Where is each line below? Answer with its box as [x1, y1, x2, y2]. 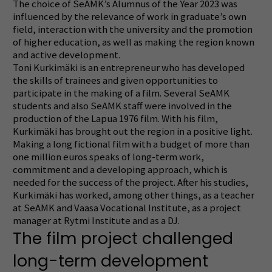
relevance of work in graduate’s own [89, 10, 246, 24]
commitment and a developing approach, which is [12, 163, 228, 177]
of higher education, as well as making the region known [12, 36, 254, 49]
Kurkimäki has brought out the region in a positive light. [12, 125, 253, 138]
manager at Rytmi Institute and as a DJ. [12, 214, 180, 228]
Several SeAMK [163, 87, 229, 100]
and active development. [12, 49, 120, 62]
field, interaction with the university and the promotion [12, 23, 253, 36]
